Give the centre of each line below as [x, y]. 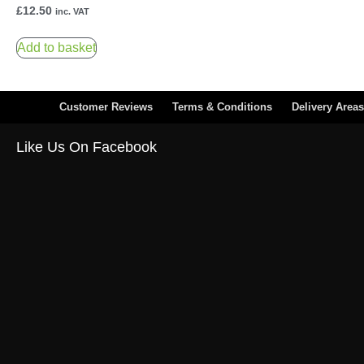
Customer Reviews [106, 107]
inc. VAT [72, 11]
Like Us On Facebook [87, 147]
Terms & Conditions [222, 107]
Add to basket [56, 48]
